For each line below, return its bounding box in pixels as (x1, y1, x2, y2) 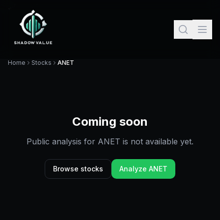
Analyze (119, 165, 149, 173)
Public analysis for (27, 137, 98, 146)
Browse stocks (53, 165, 103, 173)
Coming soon (72, 114, 148, 129)
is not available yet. (120, 137, 193, 146)
